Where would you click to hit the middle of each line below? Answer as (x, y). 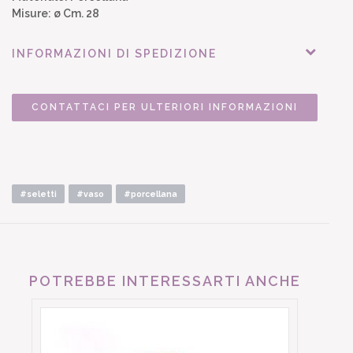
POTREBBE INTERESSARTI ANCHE (165, 281)
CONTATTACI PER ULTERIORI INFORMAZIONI (165, 107)
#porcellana (150, 193)
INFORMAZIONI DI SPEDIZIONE (114, 53)
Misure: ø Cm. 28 (56, 13)
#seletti (38, 193)
